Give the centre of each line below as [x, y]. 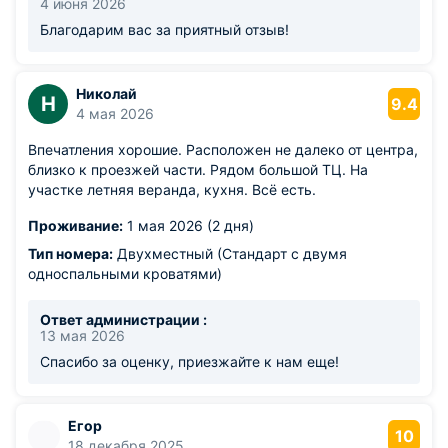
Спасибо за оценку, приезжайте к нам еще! [189, 361]
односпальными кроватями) [125, 273]
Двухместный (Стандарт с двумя [230, 253]
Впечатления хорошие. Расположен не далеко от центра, [223, 149]
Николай [106, 93]
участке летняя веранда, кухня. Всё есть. [172, 189]
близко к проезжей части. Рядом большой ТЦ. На [198, 169]
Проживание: [75, 225]
